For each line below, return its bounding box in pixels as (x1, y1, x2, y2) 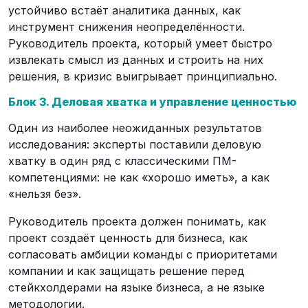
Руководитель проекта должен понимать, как (8, 214, 266, 228)
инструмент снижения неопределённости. (8, 20, 245, 34)
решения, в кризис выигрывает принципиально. (8, 69, 277, 83)
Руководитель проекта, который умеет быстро (8, 36, 272, 50)
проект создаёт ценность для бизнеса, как (8, 231, 247, 245)
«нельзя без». (8, 187, 81, 201)
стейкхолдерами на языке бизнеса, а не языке (8, 280, 265, 294)
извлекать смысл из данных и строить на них (8, 53, 263, 67)
